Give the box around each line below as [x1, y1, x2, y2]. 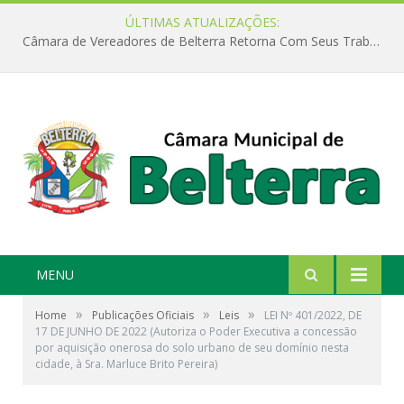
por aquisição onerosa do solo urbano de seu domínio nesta [35, 340, 349, 356]
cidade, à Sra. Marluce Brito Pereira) [35, 356, 217, 372]
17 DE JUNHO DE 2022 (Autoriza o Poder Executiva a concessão [35, 324, 357, 340]
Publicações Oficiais [92, 308, 194, 324]
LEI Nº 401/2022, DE [264, 308, 362, 324]
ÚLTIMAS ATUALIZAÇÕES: [124, 14, 280, 31]
